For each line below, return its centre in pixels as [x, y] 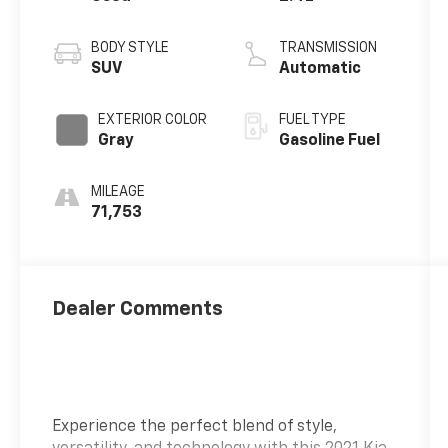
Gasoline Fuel [329, 141]
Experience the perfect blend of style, [195, 427]
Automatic [319, 69]
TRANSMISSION [327, 48]
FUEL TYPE [312, 120]
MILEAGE [118, 192]
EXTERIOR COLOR [153, 120]
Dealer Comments [138, 309]
